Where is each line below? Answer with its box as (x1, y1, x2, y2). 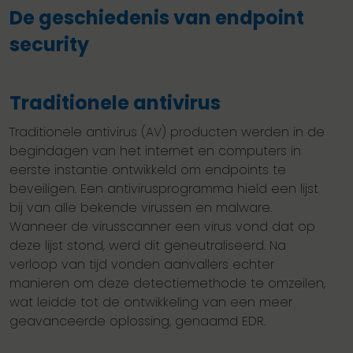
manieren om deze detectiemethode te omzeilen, (9, 274, 325, 293)
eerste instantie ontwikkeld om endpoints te (9, 161, 286, 180)
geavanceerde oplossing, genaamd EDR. (9, 312, 266, 331)
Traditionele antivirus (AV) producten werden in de (9, 123, 325, 142)
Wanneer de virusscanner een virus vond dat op (9, 217, 315, 236)
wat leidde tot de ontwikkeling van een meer (9, 293, 292, 312)
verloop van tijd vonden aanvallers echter (9, 255, 274, 274)
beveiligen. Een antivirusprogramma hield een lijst (9, 180, 318, 199)
